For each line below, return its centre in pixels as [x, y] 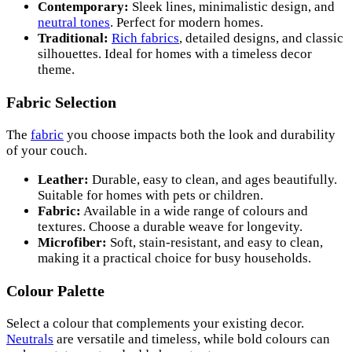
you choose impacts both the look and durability [200, 135]
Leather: [63, 180]
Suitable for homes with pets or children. [150, 196]
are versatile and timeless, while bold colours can [192, 339]
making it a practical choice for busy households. [174, 258]
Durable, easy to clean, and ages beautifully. [213, 180]
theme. [56, 70]
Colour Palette [55, 291]
